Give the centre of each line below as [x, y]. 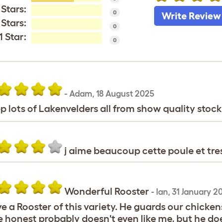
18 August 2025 [125, 93]
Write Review [191, 16]
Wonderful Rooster [108, 191]
